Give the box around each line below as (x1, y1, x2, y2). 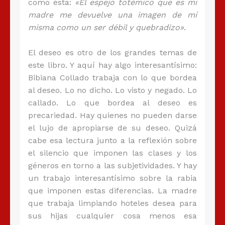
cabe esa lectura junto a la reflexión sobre (28, 136, 197, 146)
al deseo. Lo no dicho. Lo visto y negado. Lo (28, 85, 197, 95)
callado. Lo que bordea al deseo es (28, 98, 197, 108)
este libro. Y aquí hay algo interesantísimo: (28, 60, 197, 70)
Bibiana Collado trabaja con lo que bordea (28, 73, 197, 83)
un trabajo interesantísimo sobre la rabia (28, 173, 197, 183)
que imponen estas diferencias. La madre (28, 186, 197, 196)
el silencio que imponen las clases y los (28, 148, 197, 158)
